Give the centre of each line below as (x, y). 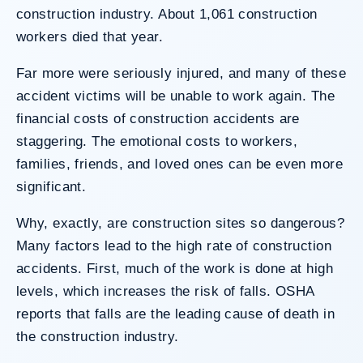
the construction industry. (98, 336)
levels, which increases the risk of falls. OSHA (165, 291)
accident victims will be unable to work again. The (176, 96)
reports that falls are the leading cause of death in (175, 314)
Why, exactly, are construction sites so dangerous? (181, 223)
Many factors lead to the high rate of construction (174, 246)
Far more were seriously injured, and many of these (181, 73)
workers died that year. (90, 36)
